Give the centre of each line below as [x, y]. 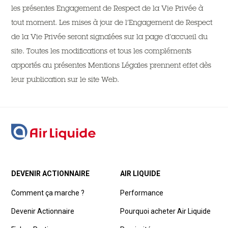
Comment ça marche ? [48, 193]
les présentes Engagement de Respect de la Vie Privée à [107, 8]
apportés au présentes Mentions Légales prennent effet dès [111, 65]
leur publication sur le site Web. [65, 79]
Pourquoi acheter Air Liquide [165, 211]
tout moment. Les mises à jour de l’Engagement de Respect [112, 22]
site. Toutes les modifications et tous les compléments [102, 51]
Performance [142, 193]
